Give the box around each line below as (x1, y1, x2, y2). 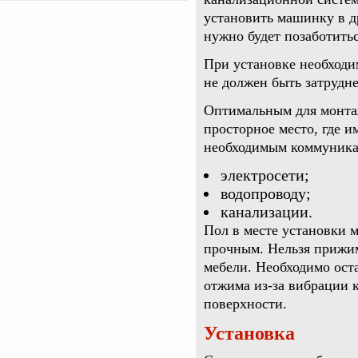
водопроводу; (221, 185, 311, 202)
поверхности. (204, 296, 287, 312)
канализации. (221, 203, 312, 221)
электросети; (221, 166, 309, 184)
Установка (204, 323, 295, 344)
